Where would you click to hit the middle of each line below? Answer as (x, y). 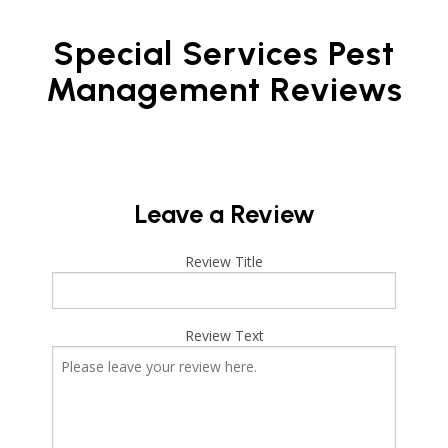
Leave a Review (224, 213)
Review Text (224, 335)
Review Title (224, 261)
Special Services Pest (224, 52)
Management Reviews (224, 88)
